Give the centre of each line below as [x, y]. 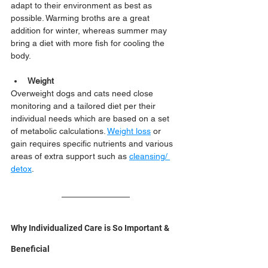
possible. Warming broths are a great [81, 18]
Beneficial [30, 249]
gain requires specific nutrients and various [93, 144]
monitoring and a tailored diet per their [84, 106]
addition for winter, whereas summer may [90, 31]
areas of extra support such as [70, 156]
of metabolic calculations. [59, 131]
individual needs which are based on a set [91, 118]
